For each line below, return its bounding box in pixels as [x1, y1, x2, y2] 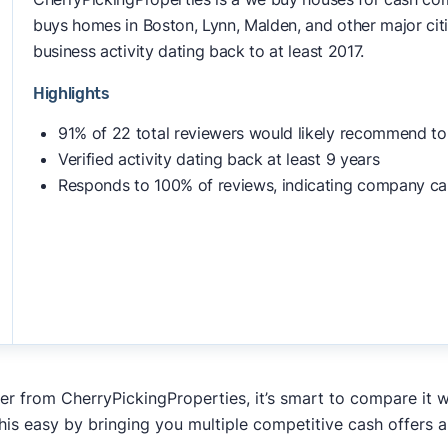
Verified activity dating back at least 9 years [57, 149, 380, 169]
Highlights [32, 84, 110, 103]
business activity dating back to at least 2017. [32, 41, 364, 61]
